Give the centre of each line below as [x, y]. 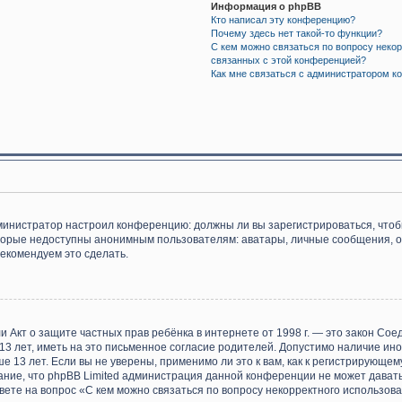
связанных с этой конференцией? [289, 60]
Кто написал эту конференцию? [284, 20]
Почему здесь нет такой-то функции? [297, 33]
